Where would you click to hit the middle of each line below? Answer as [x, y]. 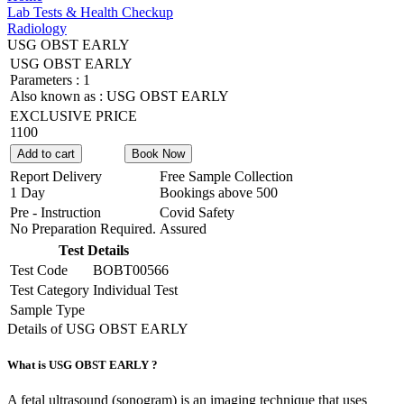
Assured [183, 229]
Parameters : [46, 80]
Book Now [158, 154]
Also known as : [58, 96]
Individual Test [135, 290]
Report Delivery [56, 177]
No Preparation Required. [83, 229]
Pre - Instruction [55, 213]
